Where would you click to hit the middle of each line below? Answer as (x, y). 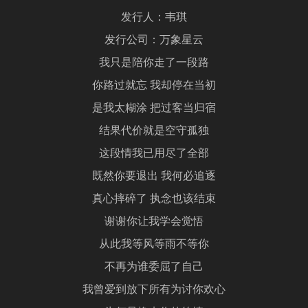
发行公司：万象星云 (154, 41)
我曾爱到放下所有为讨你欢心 (154, 290)
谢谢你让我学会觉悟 (154, 222)
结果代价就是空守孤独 (154, 132)
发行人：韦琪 (154, 18)
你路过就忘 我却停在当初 (154, 86)
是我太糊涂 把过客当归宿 (154, 109)
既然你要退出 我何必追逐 (154, 177)
